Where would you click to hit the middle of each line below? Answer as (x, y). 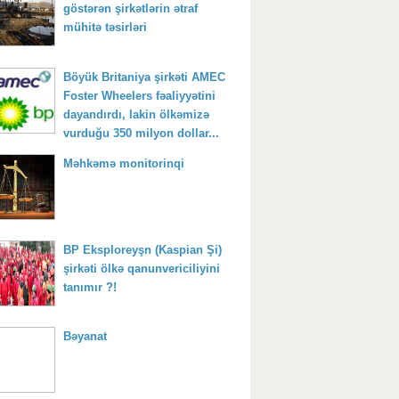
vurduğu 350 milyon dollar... (141, 133)
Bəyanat (85, 337)
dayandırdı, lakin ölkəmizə (136, 114)
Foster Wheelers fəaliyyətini (139, 95)
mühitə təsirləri (105, 28)
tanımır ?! (90, 287)
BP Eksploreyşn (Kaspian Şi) (142, 249)
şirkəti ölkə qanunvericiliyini (142, 268)
